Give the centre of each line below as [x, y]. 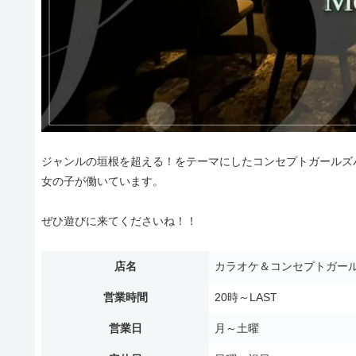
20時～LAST [246, 298]
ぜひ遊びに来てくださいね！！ [119, 221]
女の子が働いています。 [103, 181]
